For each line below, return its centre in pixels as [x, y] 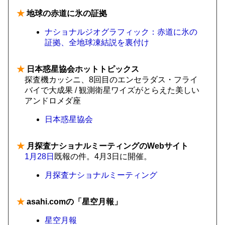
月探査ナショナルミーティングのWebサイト [106, 146]
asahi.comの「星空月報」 [73, 202]
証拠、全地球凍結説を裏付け [97, 42]
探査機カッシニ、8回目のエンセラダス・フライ [111, 80]
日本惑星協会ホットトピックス [82, 69]
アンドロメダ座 [53, 101]
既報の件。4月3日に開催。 [103, 156]
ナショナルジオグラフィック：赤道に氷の [121, 32]
